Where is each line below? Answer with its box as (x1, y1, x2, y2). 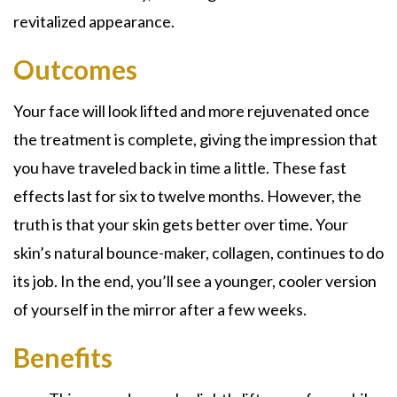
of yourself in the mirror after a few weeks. (13, 299, 307, 319)
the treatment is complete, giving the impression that (13, 128, 378, 149)
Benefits (13, 340, 113, 373)
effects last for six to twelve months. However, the (13, 185, 362, 206)
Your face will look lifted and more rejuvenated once (13, 100, 370, 121)
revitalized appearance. (13, 11, 175, 31)
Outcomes (13, 52, 137, 85)
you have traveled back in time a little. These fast (13, 157, 346, 177)
